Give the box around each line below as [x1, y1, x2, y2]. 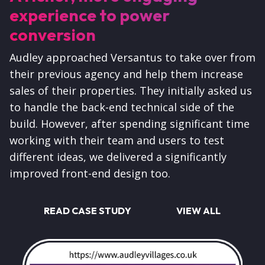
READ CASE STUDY [44, 204, 131, 216]
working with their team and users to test [9, 132, 224, 147]
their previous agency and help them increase [9, 66, 243, 81]
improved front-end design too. [9, 166, 170, 180]
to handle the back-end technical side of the [9, 99, 234, 114]
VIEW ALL [176, 204, 221, 216]
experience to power [9, 4, 170, 25]
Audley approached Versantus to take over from [9, 50, 256, 64]
